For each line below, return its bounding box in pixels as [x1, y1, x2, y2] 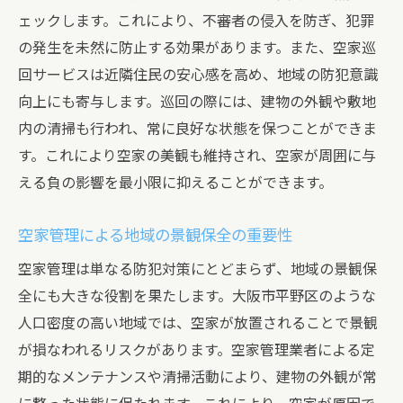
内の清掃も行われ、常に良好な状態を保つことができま [18, 121, 377, 138]
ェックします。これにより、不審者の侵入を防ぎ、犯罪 [18, 13, 374, 30]
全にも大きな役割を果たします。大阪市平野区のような [18, 288, 376, 305]
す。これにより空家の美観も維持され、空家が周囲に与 [18, 148, 376, 165]
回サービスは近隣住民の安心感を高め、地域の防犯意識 [18, 67, 378, 84]
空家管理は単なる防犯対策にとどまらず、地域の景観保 [18, 261, 377, 278]
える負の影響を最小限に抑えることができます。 [18, 175, 333, 192]
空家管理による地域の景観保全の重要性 [18, 227, 292, 245]
